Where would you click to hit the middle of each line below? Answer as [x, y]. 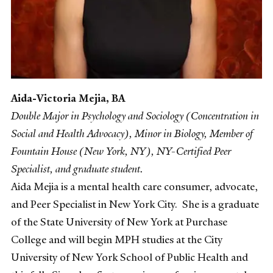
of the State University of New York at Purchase [119, 222]
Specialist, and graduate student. [77, 168]
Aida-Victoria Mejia [58, 98]
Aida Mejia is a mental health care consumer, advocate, [134, 186]
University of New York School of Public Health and [129, 257]
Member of [231, 133]
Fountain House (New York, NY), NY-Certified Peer [121, 151]
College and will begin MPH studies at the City [117, 239]
